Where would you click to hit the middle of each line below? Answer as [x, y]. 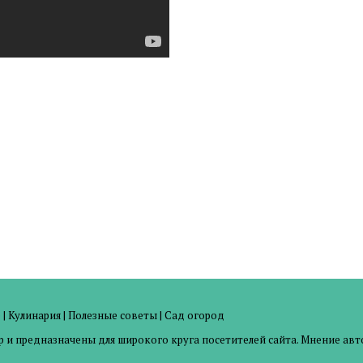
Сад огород [194, 315]
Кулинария [34, 315]
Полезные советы [113, 315]
